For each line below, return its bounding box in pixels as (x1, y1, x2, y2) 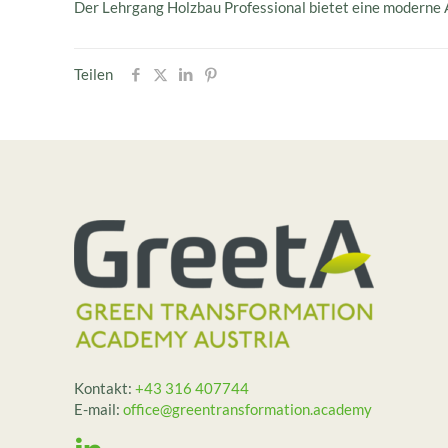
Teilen (74, 65, 113, 83)
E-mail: (74, 400, 123, 418)
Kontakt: (74, 379, 135, 397)
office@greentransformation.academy (123, 400, 372, 418)
